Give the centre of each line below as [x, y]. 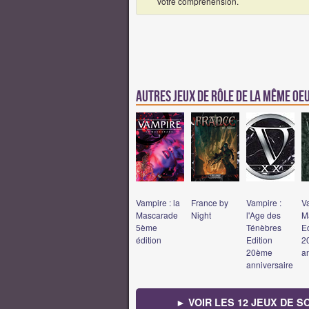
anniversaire [270, 264]
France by [210, 202]
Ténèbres [264, 227]
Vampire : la [158, 202]
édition [149, 239]
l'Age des [263, 215]
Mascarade [157, 215]
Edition [259, 239]
